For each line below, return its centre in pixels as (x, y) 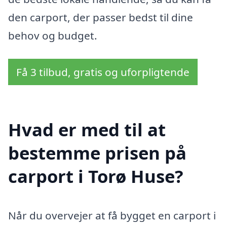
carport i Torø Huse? (96, 176)
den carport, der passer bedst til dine (101, 17)
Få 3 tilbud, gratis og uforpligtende (103, 72)
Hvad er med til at (87, 129)
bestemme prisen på (97, 153)
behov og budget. (53, 36)
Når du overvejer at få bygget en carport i (112, 216)
